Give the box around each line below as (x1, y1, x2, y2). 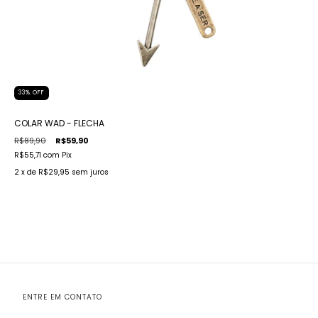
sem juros (72, 167, 109, 178)
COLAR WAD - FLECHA (14, 117, 104, 130)
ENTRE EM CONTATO (22, 292, 102, 303)
